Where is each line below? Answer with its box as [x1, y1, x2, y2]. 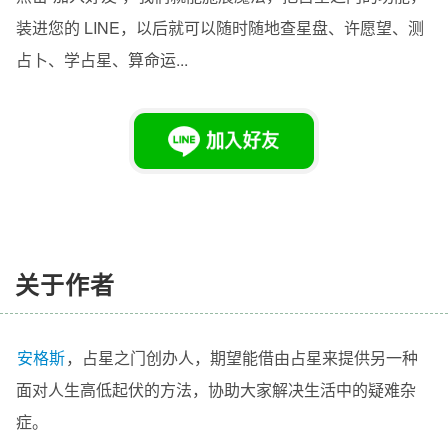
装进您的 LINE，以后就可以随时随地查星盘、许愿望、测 [16, 15, 424, 39]
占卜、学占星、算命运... [16, 47, 188, 71]
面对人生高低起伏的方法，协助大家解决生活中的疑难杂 [16, 377, 416, 401]
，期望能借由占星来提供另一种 [194, 345, 418, 369]
